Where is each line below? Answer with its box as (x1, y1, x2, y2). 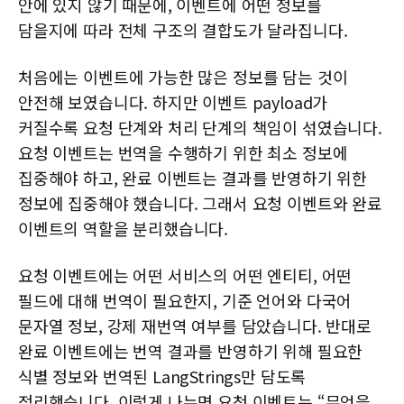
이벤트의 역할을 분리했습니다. (18, 216, 229, 241)
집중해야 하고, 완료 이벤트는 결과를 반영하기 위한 (18, 166, 367, 190)
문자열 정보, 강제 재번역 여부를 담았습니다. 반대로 (18, 314, 372, 338)
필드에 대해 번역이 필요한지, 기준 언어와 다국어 (18, 289, 353, 313)
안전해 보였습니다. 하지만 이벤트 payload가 (18, 90, 328, 115)
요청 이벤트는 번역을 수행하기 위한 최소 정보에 (18, 141, 348, 165)
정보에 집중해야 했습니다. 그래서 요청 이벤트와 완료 (18, 191, 382, 216)
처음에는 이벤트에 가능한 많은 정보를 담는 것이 (18, 65, 348, 89)
